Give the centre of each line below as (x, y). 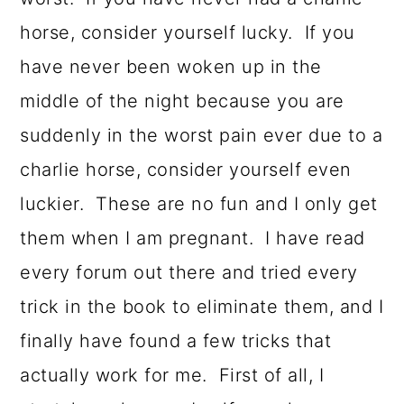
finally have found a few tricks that (176, 341)
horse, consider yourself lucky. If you (188, 33)
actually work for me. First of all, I (172, 376)
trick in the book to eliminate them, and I (202, 307)
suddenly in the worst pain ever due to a (202, 136)
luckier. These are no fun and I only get (199, 204)
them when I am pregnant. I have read (193, 239)
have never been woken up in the (171, 67)
